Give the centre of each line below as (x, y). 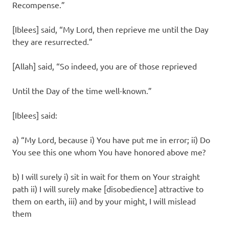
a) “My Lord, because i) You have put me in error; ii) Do (111, 139)
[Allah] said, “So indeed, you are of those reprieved (105, 66)
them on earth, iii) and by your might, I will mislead (104, 201)
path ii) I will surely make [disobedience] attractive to (108, 188)
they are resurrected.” (52, 41)
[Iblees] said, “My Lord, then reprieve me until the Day (110, 29)
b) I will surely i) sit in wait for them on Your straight (106, 176)
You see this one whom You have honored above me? (109, 152)
